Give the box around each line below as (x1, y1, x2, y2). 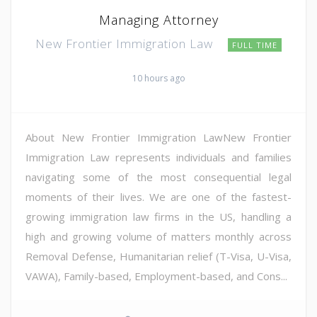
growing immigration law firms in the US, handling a (25, 209, 292, 224)
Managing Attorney (98, 11, 219, 29)
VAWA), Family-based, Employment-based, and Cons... (25, 269, 287, 284)
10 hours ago (132, 72, 185, 85)
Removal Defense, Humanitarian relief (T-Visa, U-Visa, (25, 249, 292, 264)
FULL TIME (232, 40, 277, 51)
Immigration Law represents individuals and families (25, 150, 292, 165)
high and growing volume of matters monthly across (25, 229, 292, 244)
